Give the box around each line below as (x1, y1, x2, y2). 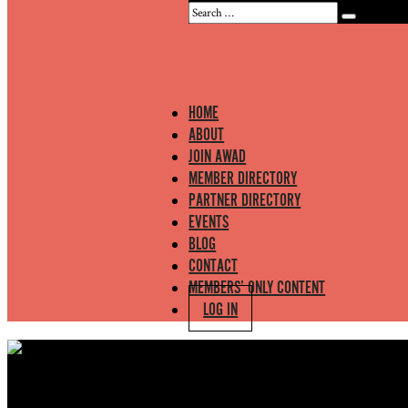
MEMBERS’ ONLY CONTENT (189, 277, 326, 300)
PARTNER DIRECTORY (189, 189, 301, 212)
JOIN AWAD (189, 146, 247, 168)
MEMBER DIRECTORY (189, 168, 298, 190)
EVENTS (189, 211, 229, 234)
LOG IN (203, 299, 239, 321)
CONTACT (189, 255, 239, 278)
